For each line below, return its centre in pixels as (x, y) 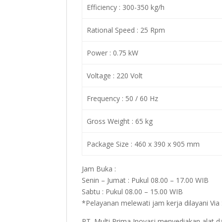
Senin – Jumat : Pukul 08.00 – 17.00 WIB (145, 180)
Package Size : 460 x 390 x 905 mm (143, 144)
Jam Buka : (99, 169)
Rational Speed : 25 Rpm (126, 30)
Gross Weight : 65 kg (119, 121)
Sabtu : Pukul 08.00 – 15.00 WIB (133, 192)
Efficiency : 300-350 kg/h (125, 7)
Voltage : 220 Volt (114, 76)
